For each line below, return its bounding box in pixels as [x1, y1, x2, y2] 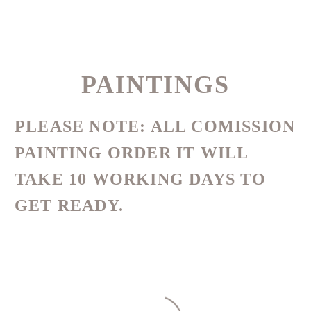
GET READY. [15, 196, 124, 215]
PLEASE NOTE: [15, 117, 146, 136]
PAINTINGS [81, 70, 230, 99]
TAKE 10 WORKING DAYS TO [15, 170, 267, 189]
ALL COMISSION [146, 117, 296, 136]
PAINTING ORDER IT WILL [15, 144, 249, 162]
